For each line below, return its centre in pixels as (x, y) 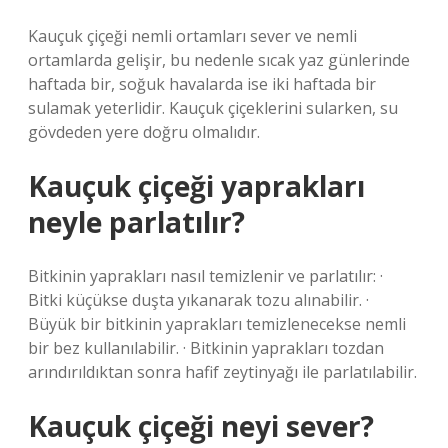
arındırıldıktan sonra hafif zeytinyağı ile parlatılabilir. (222, 372)
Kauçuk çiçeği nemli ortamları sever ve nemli (192, 36)
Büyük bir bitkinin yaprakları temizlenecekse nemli (217, 324)
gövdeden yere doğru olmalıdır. (144, 132)
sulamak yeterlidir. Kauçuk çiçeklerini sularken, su (213, 108)
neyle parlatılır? (136, 222)
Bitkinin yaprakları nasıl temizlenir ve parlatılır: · (205, 276)
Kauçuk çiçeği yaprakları (196, 186)
